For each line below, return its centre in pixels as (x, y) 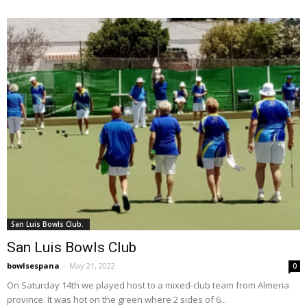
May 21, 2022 (92, 266)
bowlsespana (33, 266)
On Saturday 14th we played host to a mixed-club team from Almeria (148, 285)
